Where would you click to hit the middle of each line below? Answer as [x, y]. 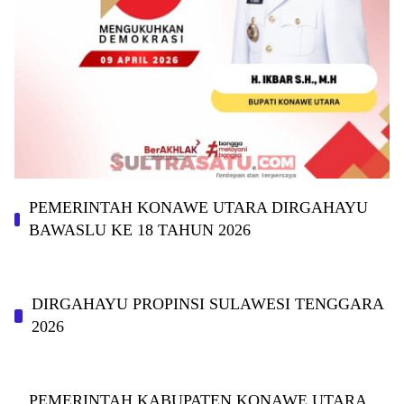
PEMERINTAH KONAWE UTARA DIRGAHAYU [199, 208]
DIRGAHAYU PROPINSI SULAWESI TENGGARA [208, 304]
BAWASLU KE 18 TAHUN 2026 [140, 230]
